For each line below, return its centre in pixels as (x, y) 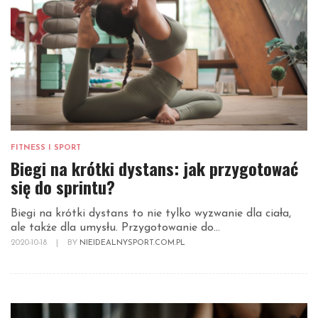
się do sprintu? (63, 187)
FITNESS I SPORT (46, 148)
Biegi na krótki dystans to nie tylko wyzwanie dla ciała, (151, 214)
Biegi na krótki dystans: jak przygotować (154, 169)
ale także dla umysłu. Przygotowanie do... (115, 228)
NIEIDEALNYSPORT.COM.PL (132, 243)
